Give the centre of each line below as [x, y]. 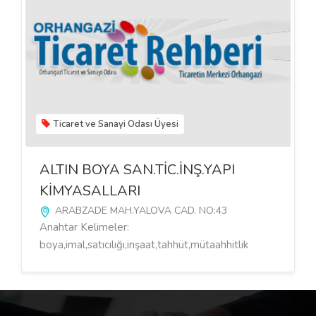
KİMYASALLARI [90, 191]
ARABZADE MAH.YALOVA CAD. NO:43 [140, 211]
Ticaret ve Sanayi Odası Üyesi [116, 124]
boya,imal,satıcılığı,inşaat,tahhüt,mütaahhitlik [144, 245]
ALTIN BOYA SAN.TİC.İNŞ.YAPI [137, 170]
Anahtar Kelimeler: [84, 227]
